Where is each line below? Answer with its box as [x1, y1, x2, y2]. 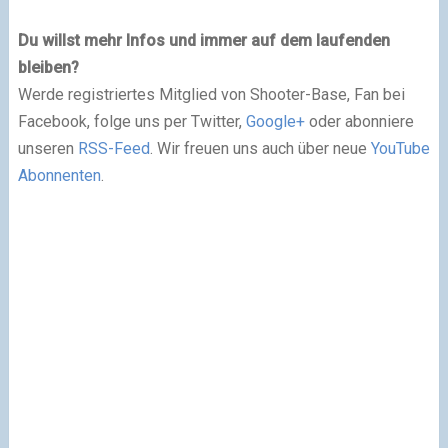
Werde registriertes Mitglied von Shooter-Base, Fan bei [17, 84, 405, 104]
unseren [17, 138, 78, 158]
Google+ [245, 111, 305, 131]
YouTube [370, 138, 430, 158]
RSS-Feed [77, 138, 150, 158]
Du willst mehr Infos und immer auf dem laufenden [17, 30, 390, 50]
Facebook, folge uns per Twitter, [17, 111, 246, 131]
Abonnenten [17, 165, 101, 185]
